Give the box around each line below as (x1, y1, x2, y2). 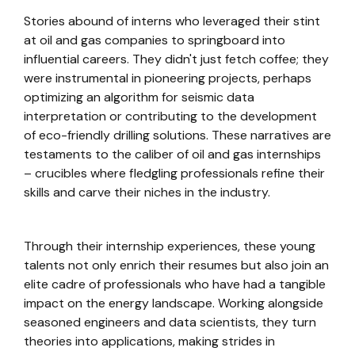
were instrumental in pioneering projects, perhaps (24, 70, 311, 86)
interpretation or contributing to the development (24, 108, 317, 124)
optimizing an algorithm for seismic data (24, 89, 254, 105)
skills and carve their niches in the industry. (24, 184, 270, 200)
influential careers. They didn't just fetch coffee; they (24, 51, 329, 67)
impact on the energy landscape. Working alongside (24, 295, 323, 311)
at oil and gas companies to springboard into (24, 32, 285, 48)
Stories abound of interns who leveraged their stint (24, 13, 320, 29)
